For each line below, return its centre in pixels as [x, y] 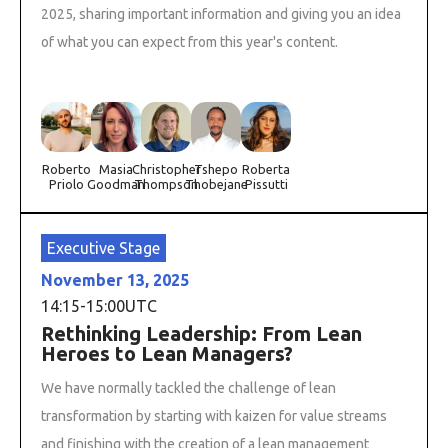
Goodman [116, 183]
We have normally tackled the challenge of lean [188, 387]
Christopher [166, 168]
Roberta [266, 168]
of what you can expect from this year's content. [189, 41]
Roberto [66, 168]
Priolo [66, 183]
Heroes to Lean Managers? [167, 353]
